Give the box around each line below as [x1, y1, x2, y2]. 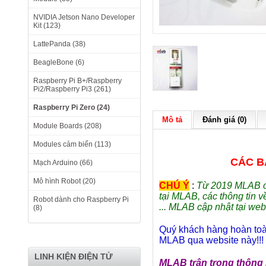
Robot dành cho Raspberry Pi [33, 195, 129, 204]
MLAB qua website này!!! [159, 235, 264, 245]
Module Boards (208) [33, 122, 102, 130]
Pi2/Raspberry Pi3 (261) [33, 85, 111, 93]
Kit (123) [33, 21, 61, 30]
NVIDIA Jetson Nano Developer [33, 13, 135, 21]
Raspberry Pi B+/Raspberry [33, 77, 122, 85]
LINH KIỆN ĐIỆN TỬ [34, 252, 113, 261]
